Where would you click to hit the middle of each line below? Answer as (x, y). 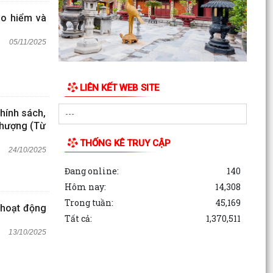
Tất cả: (78, 219)
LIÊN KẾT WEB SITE (119, 88)
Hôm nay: (85, 187)
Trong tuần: (89, 203)
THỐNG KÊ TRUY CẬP (125, 144)
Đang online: (91, 171)
